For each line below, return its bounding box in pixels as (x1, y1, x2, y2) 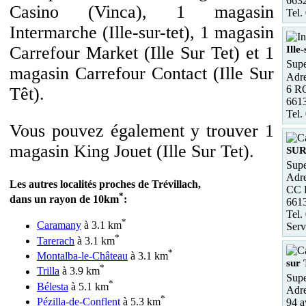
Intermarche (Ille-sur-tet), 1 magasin (10, 23, 274, 42)
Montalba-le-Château (37, 250, 128, 262)
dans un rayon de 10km (10, 193, 119, 206)
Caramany (37, 219, 81, 232)
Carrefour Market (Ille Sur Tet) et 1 (10, 43, 274, 63)
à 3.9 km (59, 265, 100, 277)
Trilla (37, 265, 59, 277)
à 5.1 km (68, 280, 109, 292)
